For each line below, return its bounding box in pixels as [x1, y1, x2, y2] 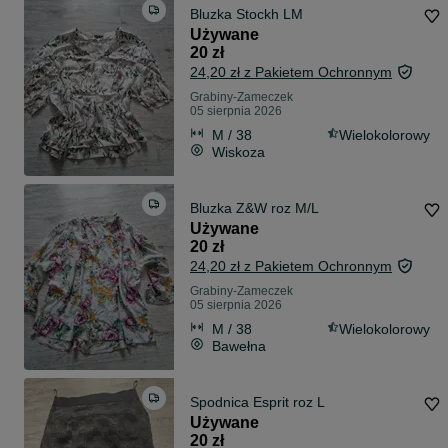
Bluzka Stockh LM [236, 6, 303, 23]
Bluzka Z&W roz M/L [190, 200, 319, 217]
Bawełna [212, 337, 266, 354]
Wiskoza [212, 143, 265, 160]
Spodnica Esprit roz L [190, 394, 325, 411]
